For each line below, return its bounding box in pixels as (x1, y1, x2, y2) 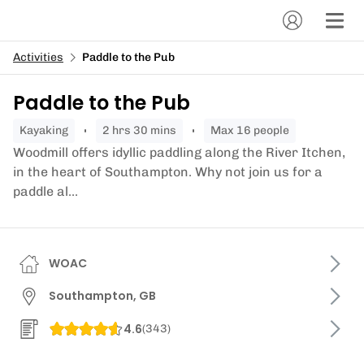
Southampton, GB (49, 288, 156, 304)
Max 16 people (221, 123, 289, 137)
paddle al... (13, 184, 78, 199)
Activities (13, 50, 63, 64)
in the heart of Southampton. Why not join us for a (13, 164, 323, 180)
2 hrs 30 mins (110, 123, 176, 137)
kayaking (27, 123, 68, 137)
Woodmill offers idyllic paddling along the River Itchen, (13, 145, 345, 160)
